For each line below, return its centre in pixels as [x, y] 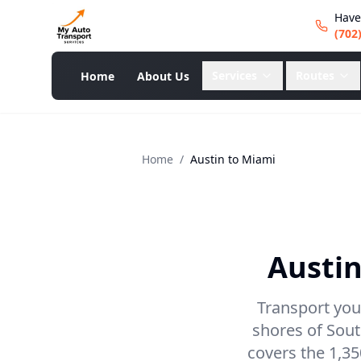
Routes [315, 75]
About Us [163, 76]
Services [234, 75]
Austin [207, 159]
